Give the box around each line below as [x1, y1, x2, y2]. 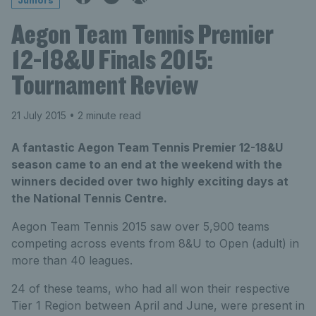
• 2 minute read [66, 109, 141, 121]
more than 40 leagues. [11, 253, 133, 267]
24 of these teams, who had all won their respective [11, 281, 290, 296]
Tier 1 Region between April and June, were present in [11, 298, 305, 312]
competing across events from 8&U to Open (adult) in [11, 236, 299, 250]
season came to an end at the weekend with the [11, 157, 282, 171]
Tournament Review [11, 67, 198, 102]
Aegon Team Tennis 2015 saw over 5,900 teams [11, 219, 269, 233]
